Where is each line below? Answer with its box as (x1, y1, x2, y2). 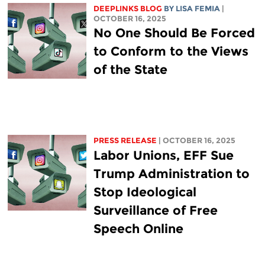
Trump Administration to (93, 166, 250, 181)
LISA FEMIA (175, 4, 220, 13)
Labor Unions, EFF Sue (93, 147, 234, 163)
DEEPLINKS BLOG (93, 4, 162, 13)
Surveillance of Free (93, 202, 218, 218)
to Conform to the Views (93, 43, 248, 59)
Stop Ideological (93, 184, 196, 199)
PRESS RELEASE (93, 135, 157, 145)
